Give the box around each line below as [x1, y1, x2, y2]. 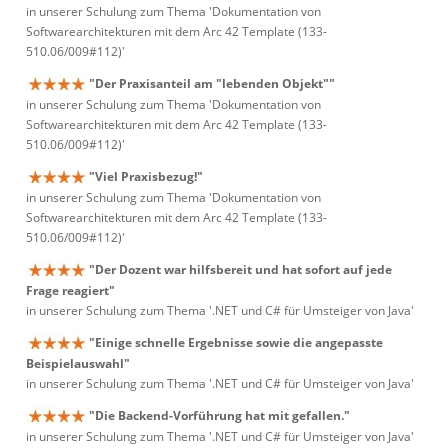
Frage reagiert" [26, 282, 115, 300]
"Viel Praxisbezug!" [89, 168, 203, 185]
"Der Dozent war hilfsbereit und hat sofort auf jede [89, 261, 392, 278]
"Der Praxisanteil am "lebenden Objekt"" [89, 75, 335, 92]
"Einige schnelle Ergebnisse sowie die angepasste [89, 334, 383, 351]
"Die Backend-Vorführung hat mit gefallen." [89, 407, 350, 424]
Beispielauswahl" [26, 355, 130, 373]
